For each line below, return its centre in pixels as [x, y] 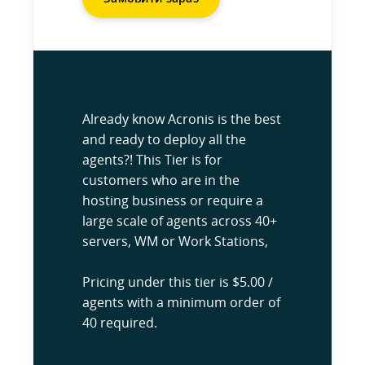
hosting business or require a [173, 200]
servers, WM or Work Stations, [175, 241]
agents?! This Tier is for [152, 160]
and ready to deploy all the [164, 139]
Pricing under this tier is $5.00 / [178, 282]
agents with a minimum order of [181, 302]
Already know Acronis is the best [182, 119]
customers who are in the [161, 180]
